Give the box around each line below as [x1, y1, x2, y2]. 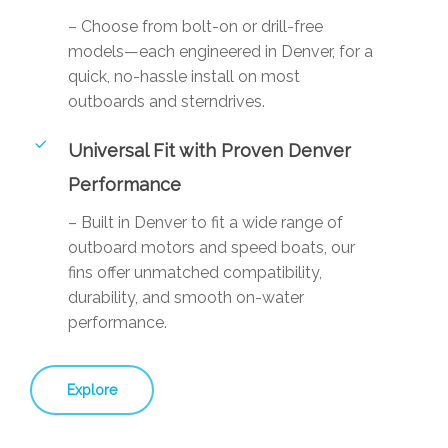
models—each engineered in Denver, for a [68, 42, 374, 62]
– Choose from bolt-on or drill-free [68, 17, 324, 37]
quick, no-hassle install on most [68, 67, 301, 87]
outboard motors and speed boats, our [68, 238, 356, 258]
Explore [67, 382, 118, 399]
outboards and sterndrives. [68, 92, 266, 112]
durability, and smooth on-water [68, 288, 305, 308]
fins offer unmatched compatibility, [68, 263, 323, 283]
